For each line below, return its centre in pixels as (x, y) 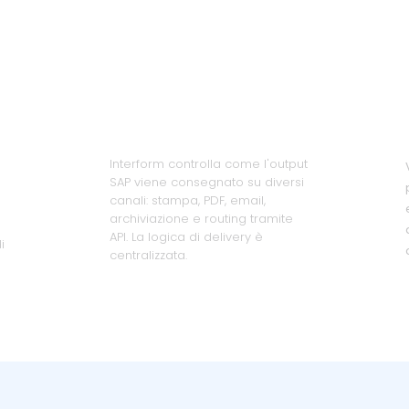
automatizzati (191, 124)
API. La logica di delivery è (186, 237)
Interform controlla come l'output (209, 164)
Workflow (165, 94)
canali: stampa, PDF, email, (188, 200)
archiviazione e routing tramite (201, 219)
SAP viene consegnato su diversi (207, 182)
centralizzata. (148, 255)
